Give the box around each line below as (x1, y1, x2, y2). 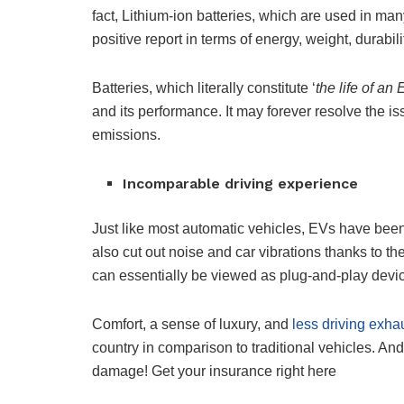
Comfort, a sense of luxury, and (92, 317, 292, 333)
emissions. (92, 127, 164, 143)
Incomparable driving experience (123, 175, 363, 193)
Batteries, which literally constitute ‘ (92, 80, 316, 96)
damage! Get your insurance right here (92, 363, 336, 380)
